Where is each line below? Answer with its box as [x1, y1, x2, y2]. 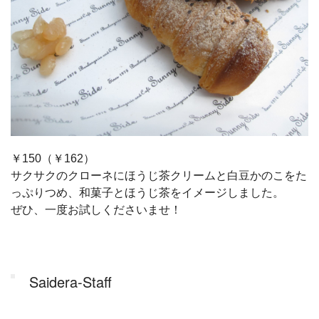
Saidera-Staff [29, 271, 112, 293]
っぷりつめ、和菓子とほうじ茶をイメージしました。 [11, 187, 284, 199]
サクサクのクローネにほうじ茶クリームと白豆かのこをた [11, 169, 307, 182]
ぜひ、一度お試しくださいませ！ [11, 204, 182, 216]
